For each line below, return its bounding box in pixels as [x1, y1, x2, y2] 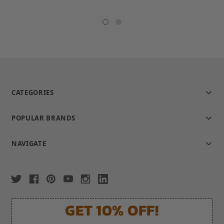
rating [52, 4, 70, 14]
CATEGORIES [11, 88, 54, 97]
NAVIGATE [11, 139, 46, 148]
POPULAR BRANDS [11, 113, 76, 123]
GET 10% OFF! [65, 198, 159, 221]
